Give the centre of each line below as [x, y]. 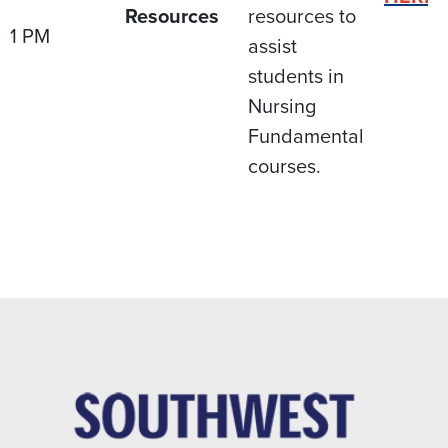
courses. [284, 167]
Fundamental [306, 137]
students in [296, 77]
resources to [302, 17]
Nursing [282, 107]
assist [272, 47]
